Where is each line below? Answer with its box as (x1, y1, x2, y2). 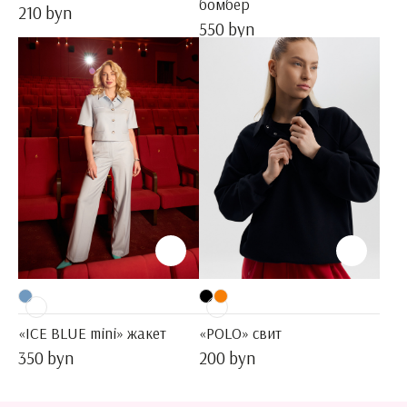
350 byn (18, 347, 74, 370)
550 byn (199, 17, 254, 40)
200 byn (199, 347, 255, 370)
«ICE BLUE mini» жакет (18, 323, 166, 343)
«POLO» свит (199, 323, 282, 343)
